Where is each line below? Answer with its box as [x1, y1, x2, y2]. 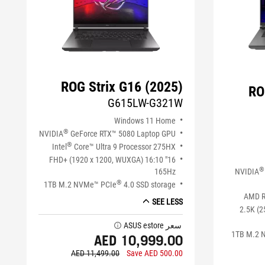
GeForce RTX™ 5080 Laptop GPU [69, 129, 176, 139]
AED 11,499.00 [71, 248, 120, 258]
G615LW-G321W [108, 96, 183, 111]
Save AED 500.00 [127, 248, 183, 258]
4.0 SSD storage [122, 180, 176, 190]
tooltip [110, 221, 122, 227]
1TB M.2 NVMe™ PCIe [44, 180, 117, 190]
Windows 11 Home [114, 116, 176, 126]
